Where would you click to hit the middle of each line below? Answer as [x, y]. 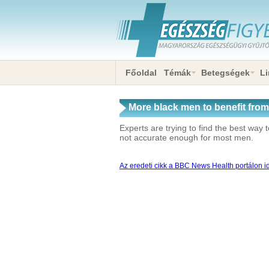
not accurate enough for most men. [186, 138]
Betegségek [225, 73]
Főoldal [141, 73]
